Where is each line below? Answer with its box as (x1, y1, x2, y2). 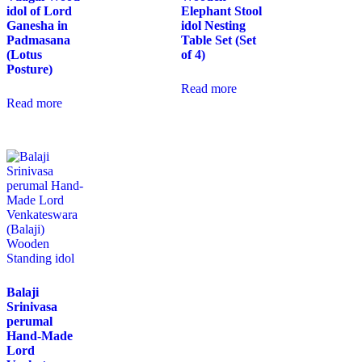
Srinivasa (6, 300, 57, 314)
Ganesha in (6, 19, 68, 33)
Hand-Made (6, 329, 73, 343)
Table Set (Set (181, 33, 256, 48)
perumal (6, 314, 53, 329)
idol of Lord (6, 4, 72, 19)
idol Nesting (181, 19, 246, 33)
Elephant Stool (181, 4, 262, 19)
